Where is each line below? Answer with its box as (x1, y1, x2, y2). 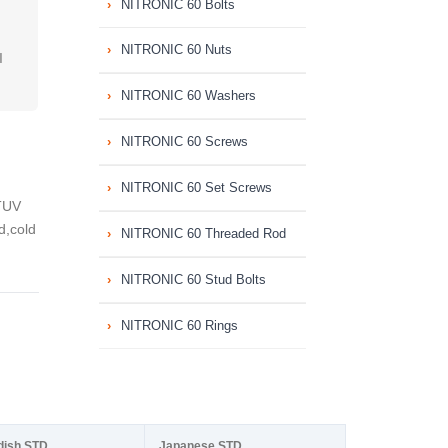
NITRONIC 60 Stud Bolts (120, 272, 266, 287)
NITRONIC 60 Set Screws (120, 180, 272, 195)
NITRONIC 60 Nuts (120, 42, 232, 57)
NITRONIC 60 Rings (120, 318, 238, 333)
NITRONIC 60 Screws (120, 134, 248, 149)
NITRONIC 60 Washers (120, 88, 256, 103)
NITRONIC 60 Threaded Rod (120, 226, 286, 241)
